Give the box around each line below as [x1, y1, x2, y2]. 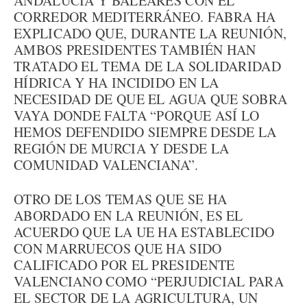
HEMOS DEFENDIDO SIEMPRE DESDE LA [14, 123, 277, 141]
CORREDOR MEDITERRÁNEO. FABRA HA [14, 8, 276, 26]
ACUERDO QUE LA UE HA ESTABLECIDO [14, 223, 275, 241]
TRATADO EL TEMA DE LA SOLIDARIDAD [14, 57, 281, 75]
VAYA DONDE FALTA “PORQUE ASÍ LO [14, 106, 260, 125]
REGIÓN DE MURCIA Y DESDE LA [14, 139, 230, 158]
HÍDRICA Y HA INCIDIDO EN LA [14, 73, 219, 92]
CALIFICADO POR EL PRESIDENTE [14, 256, 235, 274]
